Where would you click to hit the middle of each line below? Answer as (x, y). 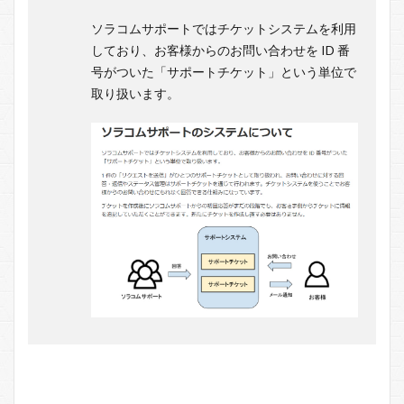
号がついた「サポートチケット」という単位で (224, 72)
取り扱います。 (135, 94)
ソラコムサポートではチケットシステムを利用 (224, 29)
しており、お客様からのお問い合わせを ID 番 (220, 50)
